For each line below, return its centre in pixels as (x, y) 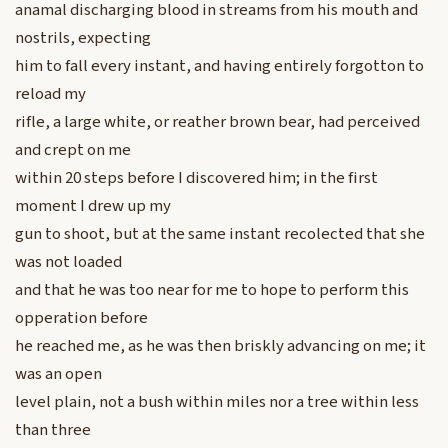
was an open (58, 374)
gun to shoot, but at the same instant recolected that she (220, 234)
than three (53, 430)
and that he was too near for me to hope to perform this (212, 290)
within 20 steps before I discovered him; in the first (196, 178)
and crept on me (73, 150)
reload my (50, 94)
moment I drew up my (93, 206)
